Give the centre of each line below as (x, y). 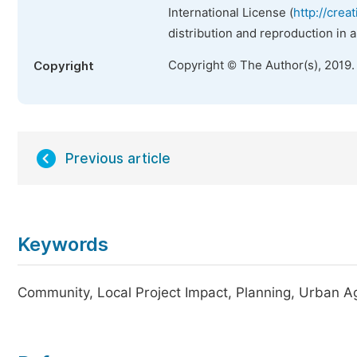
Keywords (63, 244)
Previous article (118, 159)
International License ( (231, 13)
